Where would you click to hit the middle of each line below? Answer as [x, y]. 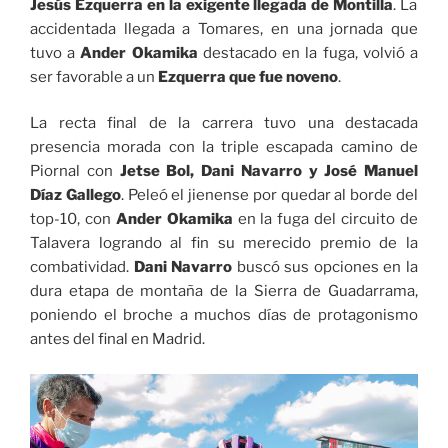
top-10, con [73, 219]
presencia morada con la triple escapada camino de [224, 147]
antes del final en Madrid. [117, 339]
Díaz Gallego [75, 195]
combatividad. [82, 267]
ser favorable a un [94, 76]
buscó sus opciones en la [325, 267]
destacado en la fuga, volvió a [308, 52]
